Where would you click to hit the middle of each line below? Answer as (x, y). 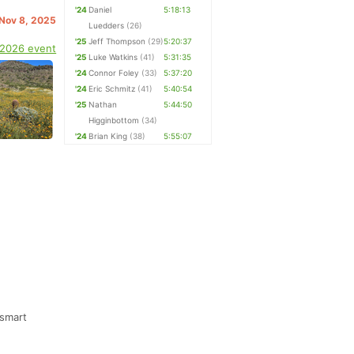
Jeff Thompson (117, 41)
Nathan (103, 104)
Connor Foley (114, 73)
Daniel (100, 9)
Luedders (107, 25)
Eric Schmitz (112, 88)
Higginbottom (114, 120)
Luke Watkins (113, 57)
